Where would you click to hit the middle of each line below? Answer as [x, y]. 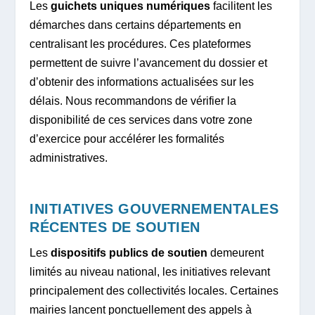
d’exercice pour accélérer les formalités [127, 139]
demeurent [236, 252]
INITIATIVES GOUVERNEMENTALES [154, 208]
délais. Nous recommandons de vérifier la [133, 101]
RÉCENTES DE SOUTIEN [115, 227]
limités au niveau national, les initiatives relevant [150, 271]
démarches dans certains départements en [136, 25]
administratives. [69, 158]
